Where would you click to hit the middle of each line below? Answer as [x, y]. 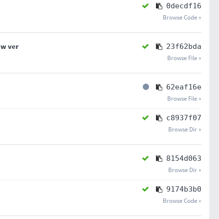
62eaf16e [184, 87]
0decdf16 [184, 6]
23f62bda [184, 46]
